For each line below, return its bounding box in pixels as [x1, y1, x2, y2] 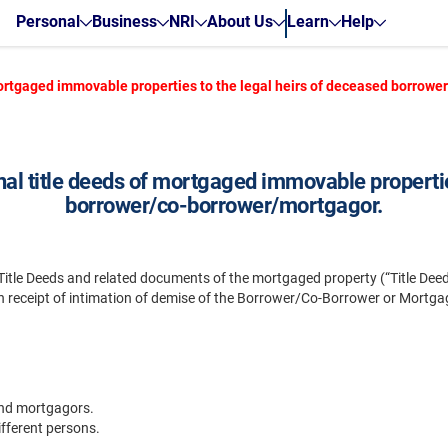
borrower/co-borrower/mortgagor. [65, 193, 383, 218]
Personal [15, 11, 80, 31]
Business [91, 11, 157, 31]
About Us [206, 11, 273, 31]
